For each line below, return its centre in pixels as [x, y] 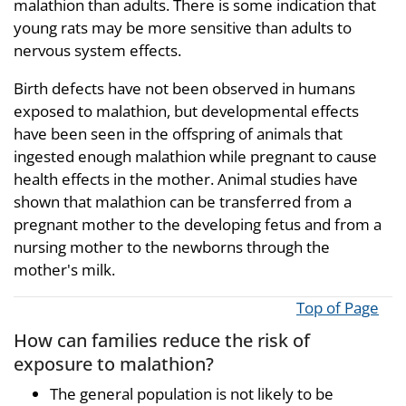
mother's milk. [64, 269]
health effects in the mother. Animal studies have [186, 179]
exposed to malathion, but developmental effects [186, 111]
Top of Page [338, 307]
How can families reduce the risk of [162, 339]
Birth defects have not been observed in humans [184, 88]
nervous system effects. [97, 50]
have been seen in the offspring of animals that [178, 133]
